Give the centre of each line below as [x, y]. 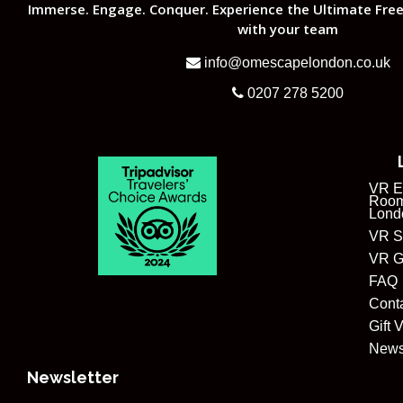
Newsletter [73, 378]
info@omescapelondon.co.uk [295, 63]
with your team [288, 29]
